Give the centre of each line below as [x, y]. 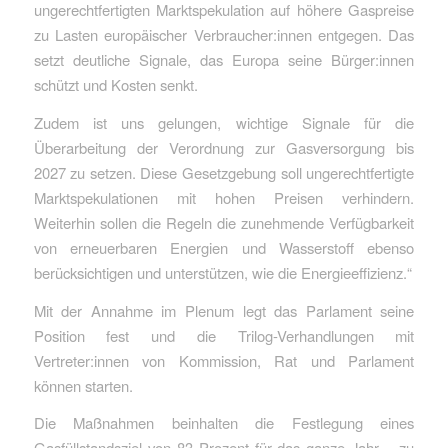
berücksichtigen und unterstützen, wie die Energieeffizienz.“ [222, 272]
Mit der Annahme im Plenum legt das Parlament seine [224, 310]
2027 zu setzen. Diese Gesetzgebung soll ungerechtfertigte [224, 172]
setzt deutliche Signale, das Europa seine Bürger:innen [224, 60]
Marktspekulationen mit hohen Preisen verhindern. [224, 197]
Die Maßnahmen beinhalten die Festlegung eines [224, 423]
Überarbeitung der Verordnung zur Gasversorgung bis [224, 147]
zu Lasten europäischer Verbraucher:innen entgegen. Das [224, 35]
